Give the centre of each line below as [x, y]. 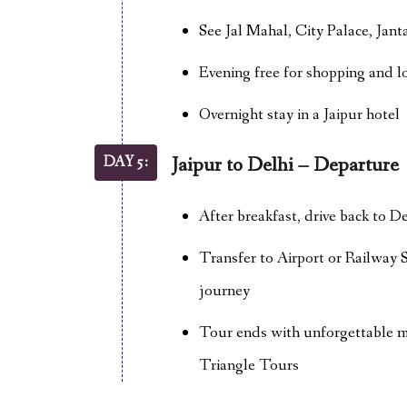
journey [224, 291]
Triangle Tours [248, 365]
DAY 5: [125, 162]
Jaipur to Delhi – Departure [285, 165]
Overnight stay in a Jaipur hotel [299, 114]
